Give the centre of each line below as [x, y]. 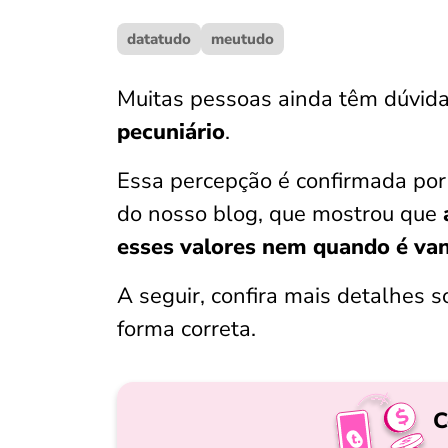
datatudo [159, 39]
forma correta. [186, 329]
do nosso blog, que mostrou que [280, 214]
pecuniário [171, 132]
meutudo [242, 39]
